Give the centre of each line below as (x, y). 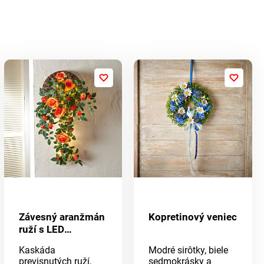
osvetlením (44, 242)
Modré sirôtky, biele (189, 250)
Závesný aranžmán (62, 217)
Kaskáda (37, 250)
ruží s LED (41, 230)
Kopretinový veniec (193, 217)
